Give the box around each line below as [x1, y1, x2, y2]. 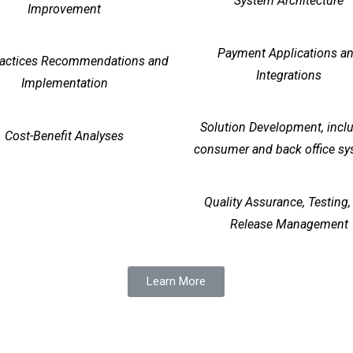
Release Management [229, 216, 348, 232]
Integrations [256, 67, 321, 83]
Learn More [147, 273, 206, 288]
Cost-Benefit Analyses [5, 128, 124, 143]
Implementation [20, 76, 108, 91]
